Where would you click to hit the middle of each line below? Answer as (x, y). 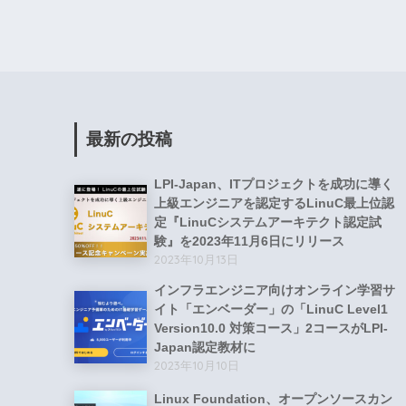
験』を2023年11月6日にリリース (249, 242)
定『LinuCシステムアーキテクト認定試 (268, 222)
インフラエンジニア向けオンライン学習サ (275, 290)
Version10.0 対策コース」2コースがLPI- (271, 329)
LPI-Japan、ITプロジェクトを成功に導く (274, 184)
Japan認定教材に (205, 348)
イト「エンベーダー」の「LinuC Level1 (271, 309)
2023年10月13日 (196, 260)
